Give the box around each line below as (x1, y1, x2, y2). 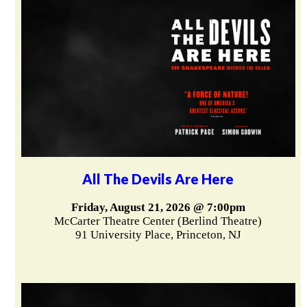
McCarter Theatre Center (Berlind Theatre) (54, 214, 262, 228)
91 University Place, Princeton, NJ (75, 228, 241, 241)
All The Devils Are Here (82, 170, 234, 187)
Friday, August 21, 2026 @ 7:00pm (71, 200, 245, 214)
